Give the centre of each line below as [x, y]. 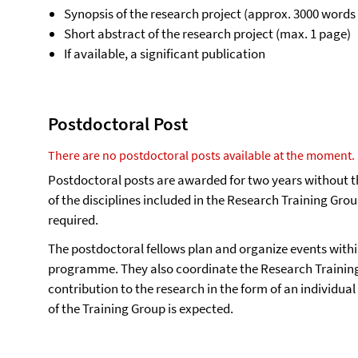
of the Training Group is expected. [141, 308]
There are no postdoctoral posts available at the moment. [201, 155]
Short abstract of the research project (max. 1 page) [207, 34]
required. [73, 220]
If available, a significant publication [165, 54]
